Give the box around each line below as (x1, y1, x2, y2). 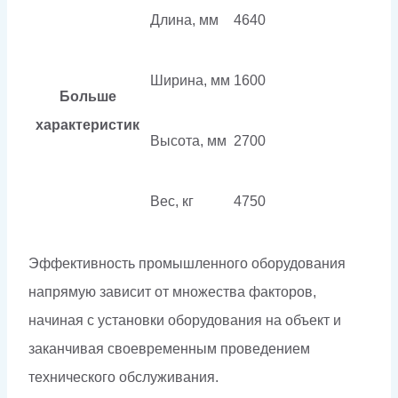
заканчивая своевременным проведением (28, 340, 310, 356)
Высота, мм (150, 132, 227, 148)
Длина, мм (150, 12, 219, 28)
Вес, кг (150, 193, 194, 209)
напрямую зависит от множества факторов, (28, 283, 316, 299)
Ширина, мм (150, 72, 230, 88)
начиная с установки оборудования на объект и (28, 312, 341, 328)
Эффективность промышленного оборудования (28, 255, 346, 271)
